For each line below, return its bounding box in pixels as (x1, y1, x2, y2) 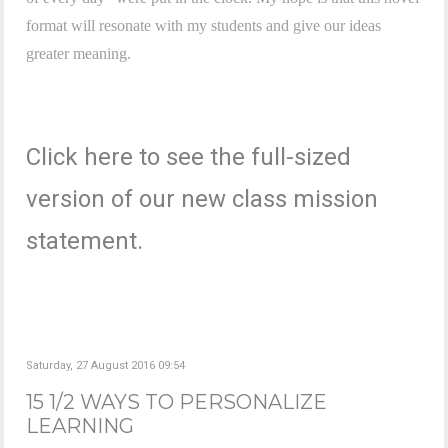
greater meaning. (26, 44, 132, 62)
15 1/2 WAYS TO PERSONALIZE (26, 389, 328, 414)
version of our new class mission (26, 184, 379, 213)
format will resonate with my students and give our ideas (26, 16, 382, 34)
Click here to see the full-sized (26, 142, 352, 171)
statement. (26, 226, 144, 255)
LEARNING (26, 413, 135, 438)
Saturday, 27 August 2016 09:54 (26, 358, 186, 372)
